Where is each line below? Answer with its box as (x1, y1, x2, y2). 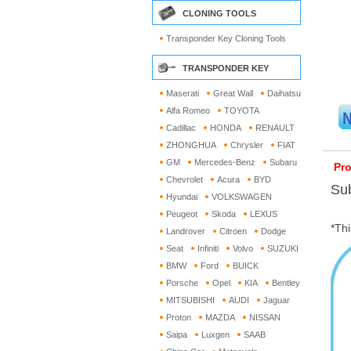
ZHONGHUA (166, 140, 216, 150)
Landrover (166, 226, 205, 236)
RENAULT (255, 123, 295, 132)
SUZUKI (267, 244, 299, 253)
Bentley (272, 278, 300, 288)
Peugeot (166, 209, 197, 219)
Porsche (166, 278, 198, 288)
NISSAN (249, 313, 280, 322)
